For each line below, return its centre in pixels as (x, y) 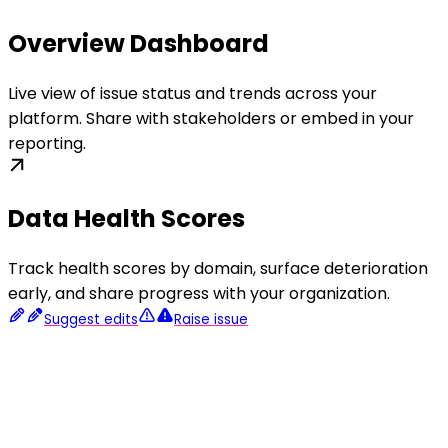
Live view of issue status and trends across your (192, 94)
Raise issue (211, 320)
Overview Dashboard (138, 44)
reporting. (47, 144)
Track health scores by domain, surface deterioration (218, 269)
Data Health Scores (126, 219)
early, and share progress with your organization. (199, 294)
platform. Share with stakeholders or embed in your (211, 119)
